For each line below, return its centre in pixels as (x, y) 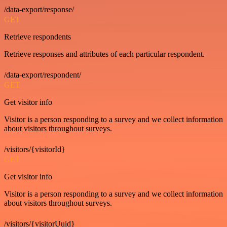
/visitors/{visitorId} (35, 149)
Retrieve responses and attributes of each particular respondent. (104, 54)
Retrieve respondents (37, 37)
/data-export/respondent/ (43, 75)
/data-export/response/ (39, 9)
